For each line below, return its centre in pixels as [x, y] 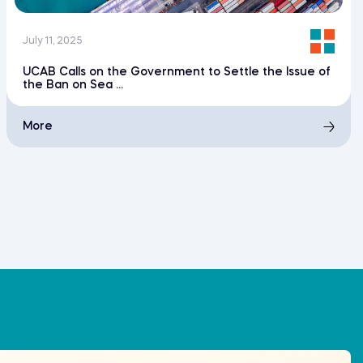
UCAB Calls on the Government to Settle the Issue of [177, 73]
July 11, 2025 [53, 42]
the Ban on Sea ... [73, 85]
